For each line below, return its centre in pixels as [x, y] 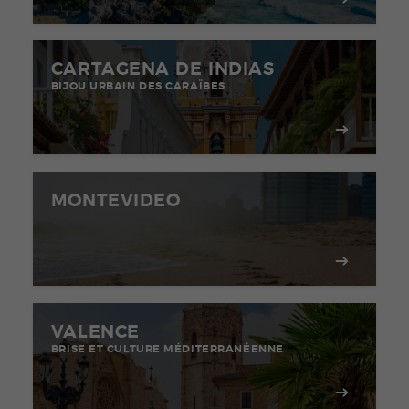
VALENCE [95, 332]
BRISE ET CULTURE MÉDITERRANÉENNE [167, 349]
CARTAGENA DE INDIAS [163, 70]
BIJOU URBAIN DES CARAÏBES [138, 86]
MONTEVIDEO [115, 201]
